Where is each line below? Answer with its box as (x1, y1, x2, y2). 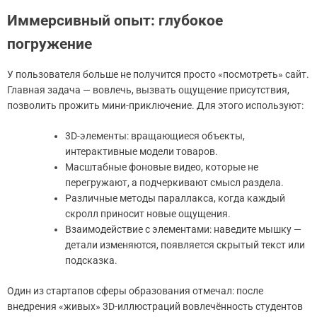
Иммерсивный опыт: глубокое (7, 11, 223, 29)
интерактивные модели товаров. (65, 145, 218, 157)
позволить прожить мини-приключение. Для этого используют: (7, 99, 304, 111)
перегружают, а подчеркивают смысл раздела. (65, 176, 284, 188)
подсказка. (65, 254, 117, 266)
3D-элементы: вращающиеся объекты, (65, 129, 245, 142)
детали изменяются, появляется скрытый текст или (65, 238, 305, 250)
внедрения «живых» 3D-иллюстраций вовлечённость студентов (7, 300, 303, 312)
